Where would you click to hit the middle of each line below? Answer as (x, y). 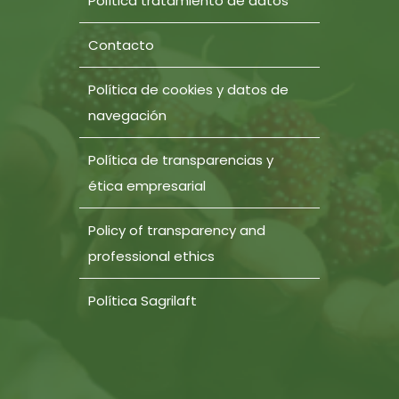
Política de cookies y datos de (188, 90)
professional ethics (151, 256)
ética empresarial (147, 186)
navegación (127, 116)
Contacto (121, 45)
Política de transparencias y (181, 160)
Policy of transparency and (177, 231)
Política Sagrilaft (142, 301)
